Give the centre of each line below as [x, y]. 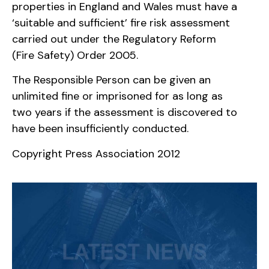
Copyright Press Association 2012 [96, 153]
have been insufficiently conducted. [100, 129]
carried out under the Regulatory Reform [114, 39]
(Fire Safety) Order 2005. [75, 55]
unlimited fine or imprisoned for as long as [117, 96]
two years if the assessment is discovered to [125, 113]
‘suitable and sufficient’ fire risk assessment [121, 23]
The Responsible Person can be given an [111, 80]
